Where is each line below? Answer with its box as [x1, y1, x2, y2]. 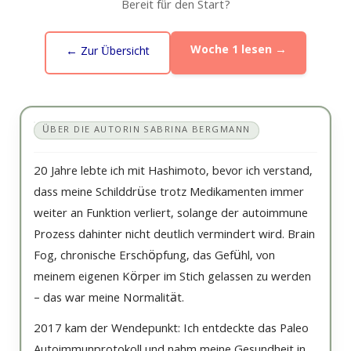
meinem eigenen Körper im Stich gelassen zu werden [34, 268, 311, 288]
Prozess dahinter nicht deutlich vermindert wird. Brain [34, 226, 315, 246]
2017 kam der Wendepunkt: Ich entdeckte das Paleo [34, 320, 309, 340]
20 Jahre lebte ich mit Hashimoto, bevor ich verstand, [34, 162, 313, 183]
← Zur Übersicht [66, 43, 150, 62]
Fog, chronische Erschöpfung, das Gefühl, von [34, 247, 275, 267]
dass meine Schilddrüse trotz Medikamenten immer [34, 183, 304, 204]
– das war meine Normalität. [34, 289, 184, 309]
